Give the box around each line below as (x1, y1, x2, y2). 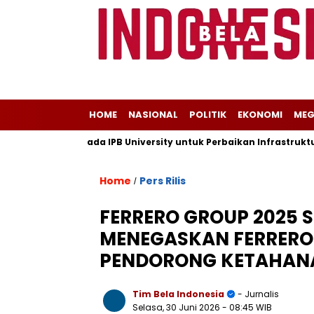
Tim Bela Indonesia (132, 288, 224, 300)
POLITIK (189, 108, 226, 121)
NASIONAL (128, 108, 178, 121)
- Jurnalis (235, 288, 279, 300)
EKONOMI (238, 108, 282, 121)
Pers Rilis (139, 174, 186, 188)
